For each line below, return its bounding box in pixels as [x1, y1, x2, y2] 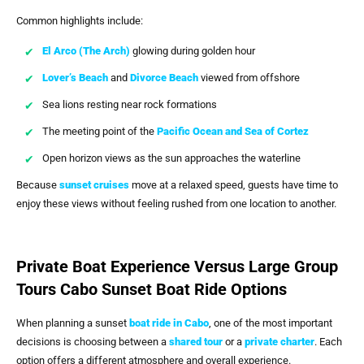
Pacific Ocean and [157, 125, 245, 137]
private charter [245, 335, 314, 348]
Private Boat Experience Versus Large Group [16, 256, 338, 276]
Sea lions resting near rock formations [42, 98, 217, 110]
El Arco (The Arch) [42, 45, 130, 57]
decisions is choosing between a [16, 335, 169, 348]
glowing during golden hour [130, 45, 255, 57]
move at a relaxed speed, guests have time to [129, 179, 338, 191]
